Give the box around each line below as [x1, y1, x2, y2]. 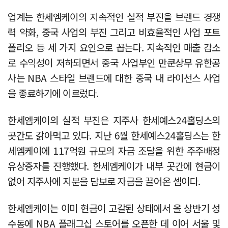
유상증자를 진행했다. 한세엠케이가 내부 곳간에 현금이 [8, 158, 220, 173]
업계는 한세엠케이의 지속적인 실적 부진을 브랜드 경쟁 [8, 9, 220, 23]
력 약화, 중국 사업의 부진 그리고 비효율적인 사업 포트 [8, 24, 220, 39]
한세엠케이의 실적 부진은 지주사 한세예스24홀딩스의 [8, 112, 220, 127]
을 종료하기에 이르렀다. [8, 85, 99, 100]
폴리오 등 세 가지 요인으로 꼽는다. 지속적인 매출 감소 [8, 40, 220, 54]
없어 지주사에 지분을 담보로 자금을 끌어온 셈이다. [8, 174, 201, 188]
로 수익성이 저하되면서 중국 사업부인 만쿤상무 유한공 [8, 55, 220, 69]
